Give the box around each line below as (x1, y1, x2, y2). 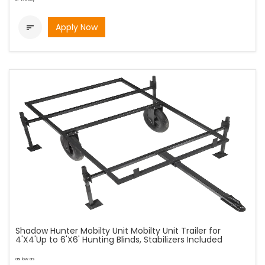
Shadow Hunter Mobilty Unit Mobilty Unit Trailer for (15, 225, 221, 237)
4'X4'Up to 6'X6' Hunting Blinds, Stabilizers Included (15, 234, 222, 245)
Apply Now (56, 21, 98, 33)
